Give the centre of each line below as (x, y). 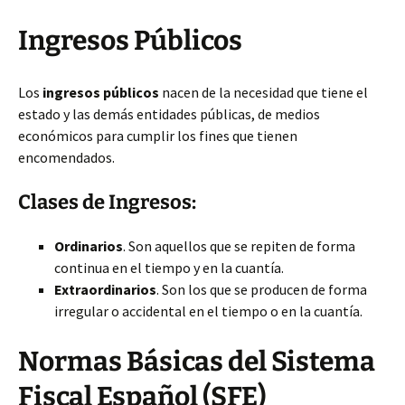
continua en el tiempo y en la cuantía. (169, 268)
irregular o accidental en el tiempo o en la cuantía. (208, 311)
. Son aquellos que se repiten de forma (239, 246)
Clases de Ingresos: (107, 202)
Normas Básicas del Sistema (197, 362)
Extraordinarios (105, 289)
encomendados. (66, 157)
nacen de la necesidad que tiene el (264, 92)
